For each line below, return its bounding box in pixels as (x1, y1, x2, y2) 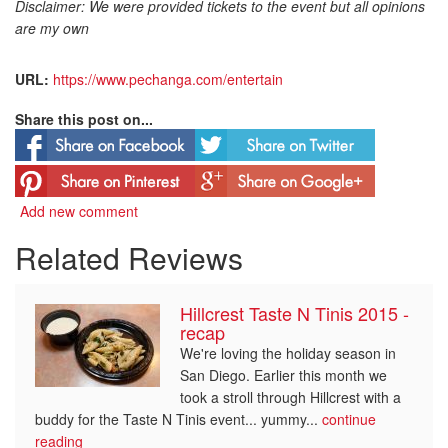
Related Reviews (15, 235, 243, 279)
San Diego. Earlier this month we (180, 364, 387, 385)
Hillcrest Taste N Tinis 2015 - (180, 299, 409, 326)
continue (322, 408, 376, 429)
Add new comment (20, 200, 138, 221)
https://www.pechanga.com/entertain (53, 68, 283, 89)
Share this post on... (15, 108, 153, 129)
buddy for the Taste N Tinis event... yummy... (35, 408, 322, 429)
